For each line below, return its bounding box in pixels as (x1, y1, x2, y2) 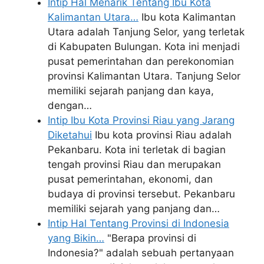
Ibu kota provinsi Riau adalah (92, 129, 232, 141)
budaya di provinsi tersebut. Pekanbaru (48, 188, 235, 200)
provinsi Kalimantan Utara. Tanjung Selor (48, 70, 240, 82)
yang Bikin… (48, 232, 104, 244)
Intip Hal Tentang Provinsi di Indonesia (48, 217, 229, 229)
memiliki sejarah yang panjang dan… (48, 203, 220, 214)
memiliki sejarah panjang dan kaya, (48, 85, 214, 97)
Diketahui (48, 129, 92, 141)
